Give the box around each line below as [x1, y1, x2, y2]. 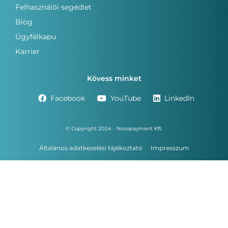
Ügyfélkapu [15, 32, 56, 42]
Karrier [15, 47, 40, 56]
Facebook [50, 93, 85, 103]
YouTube [110, 93, 141, 103]
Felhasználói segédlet [15, 3, 92, 12]
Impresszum [150, 144, 189, 152]
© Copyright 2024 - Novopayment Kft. [66, 125, 162, 132]
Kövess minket [87, 74, 141, 83]
